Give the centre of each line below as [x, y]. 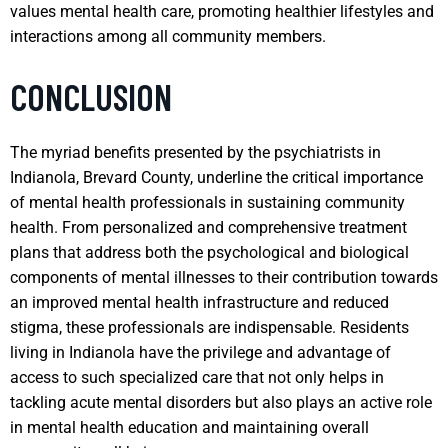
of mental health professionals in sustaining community [207, 202]
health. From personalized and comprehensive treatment [208, 227]
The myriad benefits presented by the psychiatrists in [195, 152]
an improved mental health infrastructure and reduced [199, 302]
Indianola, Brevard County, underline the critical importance [216, 177]
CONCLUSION [91, 96]
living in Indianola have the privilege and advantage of [200, 352]
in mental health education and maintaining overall [189, 427]
